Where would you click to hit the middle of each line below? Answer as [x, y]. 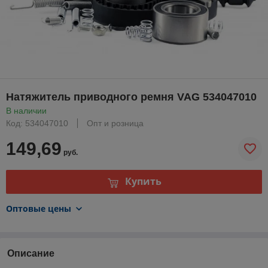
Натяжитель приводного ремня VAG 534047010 [131, 97]
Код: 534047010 [37, 123]
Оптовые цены [39, 208]
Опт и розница [115, 123]
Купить [143, 182]
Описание [31, 253]
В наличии [26, 110]
